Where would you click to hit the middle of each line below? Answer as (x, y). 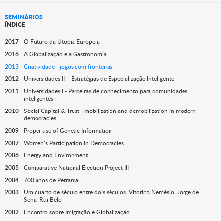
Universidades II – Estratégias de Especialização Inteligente (99, 79)
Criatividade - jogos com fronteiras (68, 67)
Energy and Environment (56, 155)
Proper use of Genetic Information (68, 131)
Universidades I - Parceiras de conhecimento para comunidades (106, 91)
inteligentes (38, 99)
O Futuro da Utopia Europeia (62, 42)
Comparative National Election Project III (76, 168)
